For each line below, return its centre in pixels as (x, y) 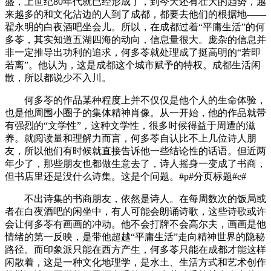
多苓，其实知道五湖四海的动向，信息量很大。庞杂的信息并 (135, 39)
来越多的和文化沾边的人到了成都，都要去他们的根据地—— (135, 14)
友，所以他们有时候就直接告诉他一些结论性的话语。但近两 (135, 151)
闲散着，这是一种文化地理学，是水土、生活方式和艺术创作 (135, 262)
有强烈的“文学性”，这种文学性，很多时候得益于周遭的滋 (130, 125)
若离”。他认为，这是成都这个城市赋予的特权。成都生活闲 (133, 65)
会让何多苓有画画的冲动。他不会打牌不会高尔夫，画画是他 (135, 224)
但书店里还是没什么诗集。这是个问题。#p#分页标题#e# (126, 176)
